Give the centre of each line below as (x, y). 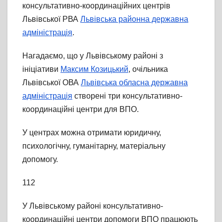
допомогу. (40, 159)
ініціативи (41, 69)
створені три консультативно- (127, 96)
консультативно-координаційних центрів (96, 5)
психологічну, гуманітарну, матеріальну (94, 146)
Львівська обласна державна (134, 82)
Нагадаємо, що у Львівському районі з (93, 55)
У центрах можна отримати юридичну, (92, 132)
